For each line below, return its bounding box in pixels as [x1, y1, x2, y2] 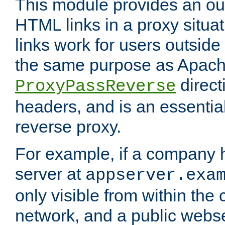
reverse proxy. [15, 117, 121, 137]
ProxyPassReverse [15, 77, 176, 96]
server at [15, 164, 85, 184]
